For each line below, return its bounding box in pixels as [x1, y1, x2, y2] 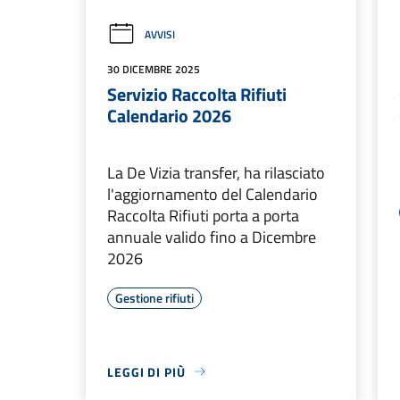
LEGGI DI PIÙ [107, 362, 186, 381]
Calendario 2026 [107, 101, 231, 129]
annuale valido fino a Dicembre [107, 224, 316, 249]
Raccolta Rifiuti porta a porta [107, 203, 299, 228]
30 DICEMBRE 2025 [107, 60, 200, 78]
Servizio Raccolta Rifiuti [107, 79, 287, 108]
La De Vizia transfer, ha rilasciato [107, 160, 325, 185]
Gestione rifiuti [115, 287, 194, 307]
